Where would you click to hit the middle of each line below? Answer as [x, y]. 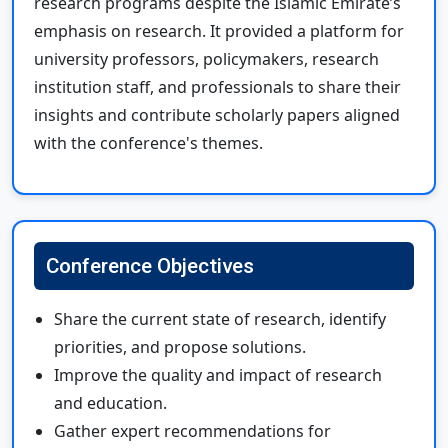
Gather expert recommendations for [192, 430]
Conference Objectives [150, 265]
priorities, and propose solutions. [180, 346]
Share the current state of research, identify [220, 318]
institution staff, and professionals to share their [217, 86]
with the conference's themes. [148, 142]
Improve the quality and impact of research [218, 374]
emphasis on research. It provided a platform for [219, 30]
